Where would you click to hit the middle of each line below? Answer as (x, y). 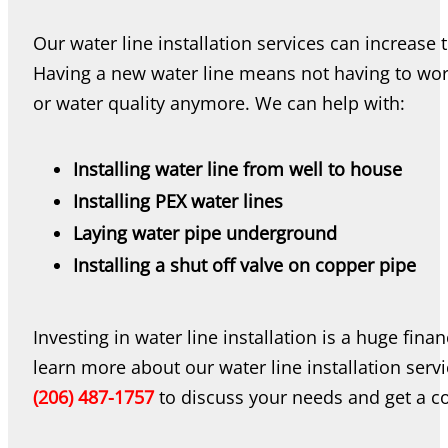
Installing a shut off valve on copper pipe (244, 265)
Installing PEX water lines (178, 201)
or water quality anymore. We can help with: (219, 103)
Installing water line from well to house (237, 169)
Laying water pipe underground (205, 233)
